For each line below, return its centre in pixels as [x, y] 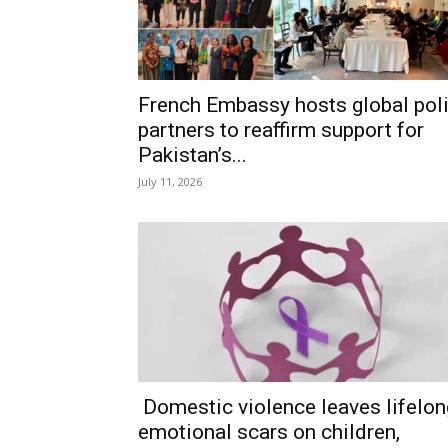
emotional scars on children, [269, 432]
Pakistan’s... [192, 155]
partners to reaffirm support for [281, 130]
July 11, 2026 [170, 181]
